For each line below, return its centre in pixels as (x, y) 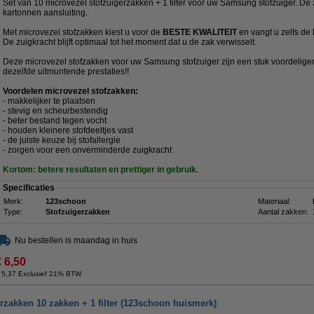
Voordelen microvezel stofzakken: (70, 91)
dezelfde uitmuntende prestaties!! (66, 71)
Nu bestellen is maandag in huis (76, 240)
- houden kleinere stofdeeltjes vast (68, 130)
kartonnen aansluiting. (45, 13)
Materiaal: (274, 201)
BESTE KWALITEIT (201, 32)
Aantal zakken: (283, 212)
